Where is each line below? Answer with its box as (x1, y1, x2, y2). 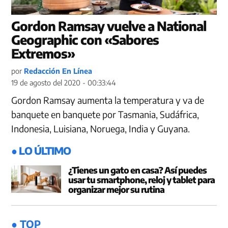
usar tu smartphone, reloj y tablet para (68, 174, 215, 185)
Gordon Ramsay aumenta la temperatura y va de (11, 94, 205, 106)
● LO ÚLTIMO (11, 144, 71, 157)
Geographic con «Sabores (11, 31, 159, 48)
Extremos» (11, 45, 75, 62)
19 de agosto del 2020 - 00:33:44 (11, 77, 117, 87)
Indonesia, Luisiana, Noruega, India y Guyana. (11, 122, 190, 134)
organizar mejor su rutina (68, 183, 164, 195)
